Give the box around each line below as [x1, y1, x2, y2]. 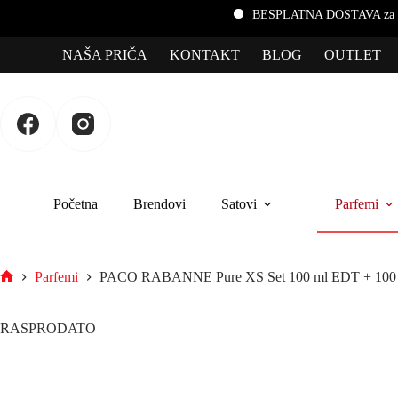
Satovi [221, 195, 257, 211]
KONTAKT [170, 47, 240, 62]
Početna [53, 195, 98, 211]
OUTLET [324, 47, 381, 62]
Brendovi [133, 195, 186, 211]
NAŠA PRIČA [62, 47, 147, 62]
